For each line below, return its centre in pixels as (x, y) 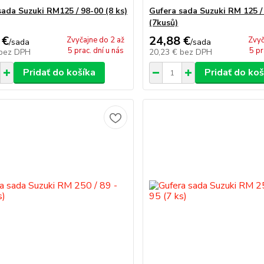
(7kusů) (164, 23)
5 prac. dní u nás (95, 51)
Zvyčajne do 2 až (96, 40)
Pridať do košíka (59, 72)
